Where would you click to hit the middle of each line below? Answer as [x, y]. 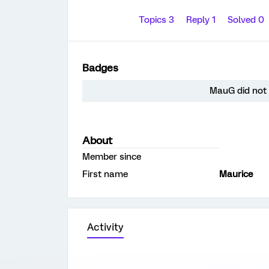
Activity [105, 227]
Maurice [236, 174]
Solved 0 [247, 20]
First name [105, 174]
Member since [112, 157]
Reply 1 [202, 20]
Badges [100, 68]
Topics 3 [158, 20]
